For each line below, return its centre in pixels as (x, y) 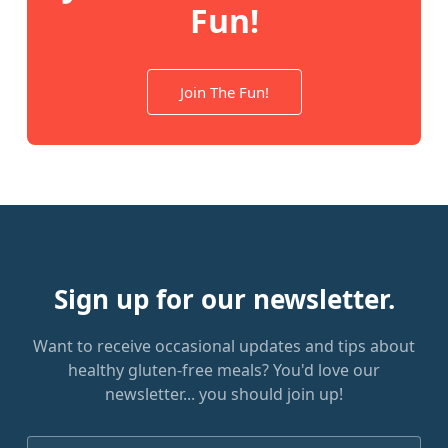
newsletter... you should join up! (224, 394)
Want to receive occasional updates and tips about (224, 346)
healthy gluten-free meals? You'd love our (224, 370)
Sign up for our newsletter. (224, 299)
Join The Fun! (224, 92)
